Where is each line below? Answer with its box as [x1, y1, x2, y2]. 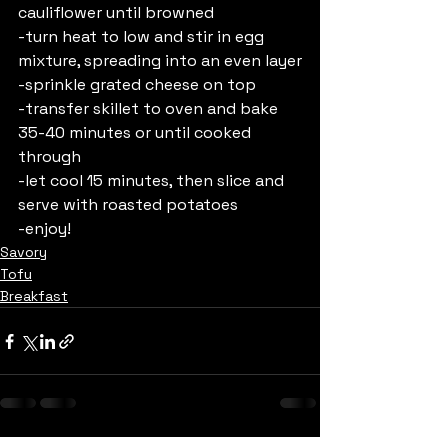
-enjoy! [18, 218, 71, 239]
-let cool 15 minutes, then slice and [18, 170, 288, 191]
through [18, 146, 85, 167]
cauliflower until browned [18, 2, 214, 23]
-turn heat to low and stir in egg [18, 26, 268, 47]
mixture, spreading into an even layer [18, 50, 302, 71]
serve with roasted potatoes [18, 194, 238, 215]
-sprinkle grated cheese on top [18, 74, 256, 95]
